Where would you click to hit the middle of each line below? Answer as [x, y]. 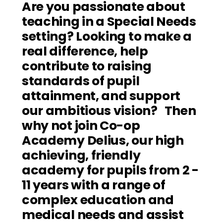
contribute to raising [87, 66]
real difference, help [85, 52]
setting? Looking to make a [107, 37]
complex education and [98, 200]
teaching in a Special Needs [109, 22]
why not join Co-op [81, 126]
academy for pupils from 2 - [110, 170]
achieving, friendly [81, 156]
